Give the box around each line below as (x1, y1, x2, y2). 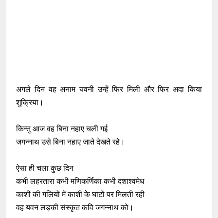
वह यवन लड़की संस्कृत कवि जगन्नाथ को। (16, 203, 134, 212)
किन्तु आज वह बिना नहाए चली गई (16, 124, 108, 133)
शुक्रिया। (16, 98, 46, 107)
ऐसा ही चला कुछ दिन (16, 163, 74, 173)
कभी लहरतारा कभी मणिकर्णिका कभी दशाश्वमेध (16, 177, 146, 186)
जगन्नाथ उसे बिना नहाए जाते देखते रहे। (16, 137, 126, 146)
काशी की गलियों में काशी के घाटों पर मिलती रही (16, 190, 147, 199)
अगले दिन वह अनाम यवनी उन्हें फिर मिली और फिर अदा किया (16, 85, 202, 94)
